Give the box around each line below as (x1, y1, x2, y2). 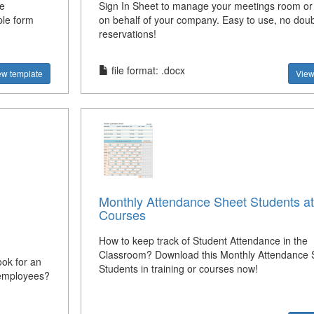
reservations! (98, 26, 156, 41)
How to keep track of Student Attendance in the (98, 233, 308, 247)
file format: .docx (108, 62, 185, 77)
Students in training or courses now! (98, 261, 258, 275)
